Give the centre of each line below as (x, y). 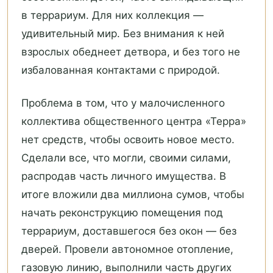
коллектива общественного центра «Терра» (134, 122)
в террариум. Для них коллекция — (112, 16)
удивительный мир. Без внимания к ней (123, 34)
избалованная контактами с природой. (121, 70)
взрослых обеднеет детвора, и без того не (131, 52)
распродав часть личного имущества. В (124, 176)
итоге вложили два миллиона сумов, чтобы (133, 195)
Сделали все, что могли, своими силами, (126, 158)
